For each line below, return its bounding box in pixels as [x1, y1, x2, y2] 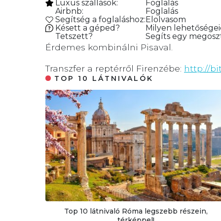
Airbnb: [53, 6, 83, 16]
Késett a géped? [53, 23, 120, 33]
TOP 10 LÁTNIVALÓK [54, 74, 154, 83]
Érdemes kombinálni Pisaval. [45, 41, 173, 52]
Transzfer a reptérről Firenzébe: [45, 63, 184, 74]
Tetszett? [53, 31, 93, 41]
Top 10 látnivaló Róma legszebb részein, [64, 206, 208, 216]
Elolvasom [146, 14, 186, 24]
